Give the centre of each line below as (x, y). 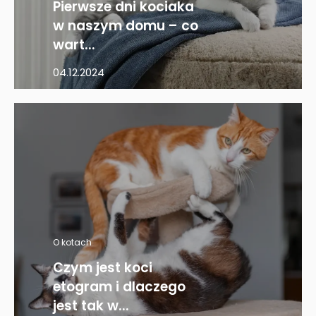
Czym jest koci (103, 268)
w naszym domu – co (126, 26)
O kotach (72, 242)
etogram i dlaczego (119, 287)
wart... (74, 45)
